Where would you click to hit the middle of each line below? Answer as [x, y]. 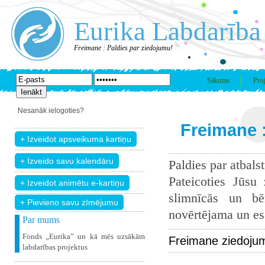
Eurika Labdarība [167, 31]
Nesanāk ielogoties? [51, 111]
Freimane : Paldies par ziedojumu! [123, 48]
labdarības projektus [55, 247]
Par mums [41, 220]
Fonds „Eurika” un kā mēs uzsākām [84, 236]
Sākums [218, 80]
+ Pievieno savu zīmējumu [69, 202]
